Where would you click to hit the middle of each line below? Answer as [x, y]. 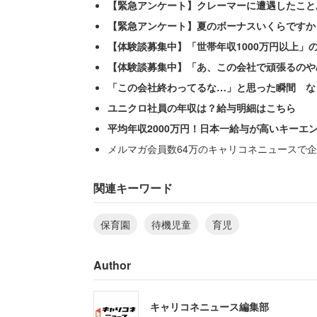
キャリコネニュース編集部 [209, 307]
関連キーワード [133, 188]
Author [112, 265]
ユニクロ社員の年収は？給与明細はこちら [202, 107]
